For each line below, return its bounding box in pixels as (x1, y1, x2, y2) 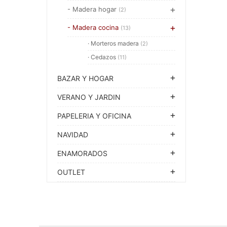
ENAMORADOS (57, 149, 107, 158)
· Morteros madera (88, 40, 140, 47)
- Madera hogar (67, 5, 119, 13)
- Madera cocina (67, 23, 121, 31)
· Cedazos (88, 53, 118, 61)
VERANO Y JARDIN (57, 93, 121, 101)
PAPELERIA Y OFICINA (57, 111, 131, 120)
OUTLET (57, 168, 85, 176)
